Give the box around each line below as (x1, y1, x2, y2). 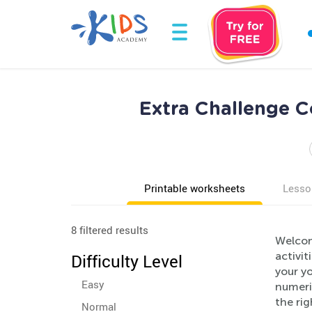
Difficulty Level (71, 250, 182, 272)
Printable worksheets (144, 181, 245, 195)
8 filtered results (71, 223, 148, 237)
